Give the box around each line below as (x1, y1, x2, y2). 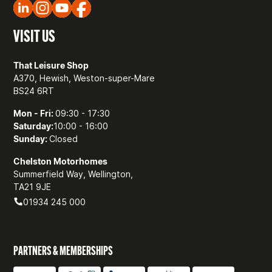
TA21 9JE (13, 181, 52, 192)
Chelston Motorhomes (13, 155, 108, 166)
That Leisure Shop (13, 59, 89, 70)
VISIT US (13, 25, 56, 46)
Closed (49, 133, 78, 144)
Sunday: (13, 133, 50, 144)
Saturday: (13, 120, 54, 131)
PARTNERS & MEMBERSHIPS (13, 242, 114, 258)
